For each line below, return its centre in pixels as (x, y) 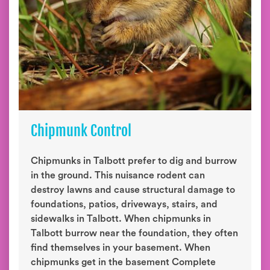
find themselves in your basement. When (121, 248)
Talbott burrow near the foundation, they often (134, 233)
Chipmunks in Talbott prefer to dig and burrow (134, 161)
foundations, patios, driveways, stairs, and (124, 204)
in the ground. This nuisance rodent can (118, 175)
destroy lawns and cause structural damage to (133, 190)
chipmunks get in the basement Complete (123, 262)
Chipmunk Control (81, 131)
